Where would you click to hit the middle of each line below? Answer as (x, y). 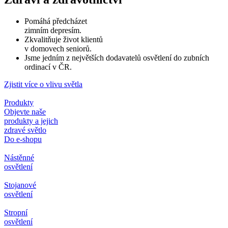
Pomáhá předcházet (56, 21)
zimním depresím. (53, 31)
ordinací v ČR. (48, 67)
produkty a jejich (31, 121)
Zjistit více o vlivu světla (43, 84)
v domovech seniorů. (58, 49)
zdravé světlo (25, 130)
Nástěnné (19, 158)
